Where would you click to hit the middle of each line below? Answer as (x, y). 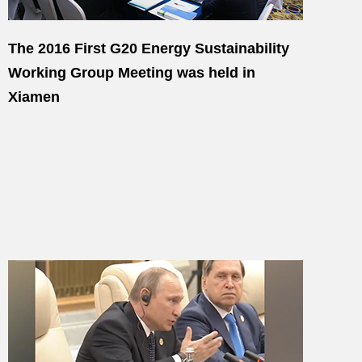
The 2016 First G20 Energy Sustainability (149, 48)
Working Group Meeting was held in (132, 73)
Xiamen (34, 97)
